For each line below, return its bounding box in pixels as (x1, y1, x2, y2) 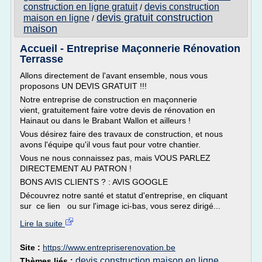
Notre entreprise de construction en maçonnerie (20, 95, 197, 104)
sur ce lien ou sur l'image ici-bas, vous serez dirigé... (20, 201, 220, 211)
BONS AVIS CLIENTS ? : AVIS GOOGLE (20, 177, 168, 187)
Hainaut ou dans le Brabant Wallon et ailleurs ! (20, 116, 191, 125)
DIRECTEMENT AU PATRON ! (20, 164, 132, 173)
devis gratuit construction (96, 12, 213, 23)
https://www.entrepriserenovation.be (43, 243, 175, 252)
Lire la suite (20, 219, 65, 228)
